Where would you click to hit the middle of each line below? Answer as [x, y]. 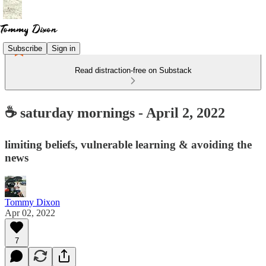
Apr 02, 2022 [30, 213]
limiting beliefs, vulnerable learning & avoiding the [128, 144]
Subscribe [25, 48]
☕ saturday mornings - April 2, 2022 [115, 113]
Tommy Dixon [32, 202]
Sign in [64, 48]
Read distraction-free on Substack [133, 70]
